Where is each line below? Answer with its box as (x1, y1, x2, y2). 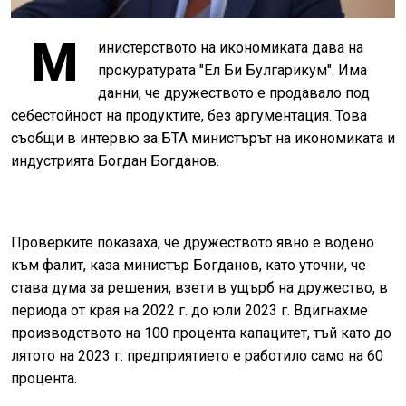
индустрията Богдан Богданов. (11, 151, 219, 169)
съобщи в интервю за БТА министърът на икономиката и (11, 129, 395, 147)
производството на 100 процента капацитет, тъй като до (11, 324, 391, 342)
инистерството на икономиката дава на (98, 38, 363, 56)
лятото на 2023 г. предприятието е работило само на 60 (11, 346, 383, 364)
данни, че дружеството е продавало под (98, 83, 370, 101)
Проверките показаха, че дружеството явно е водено (11, 233, 374, 251)
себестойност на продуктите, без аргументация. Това (11, 106, 367, 124)
